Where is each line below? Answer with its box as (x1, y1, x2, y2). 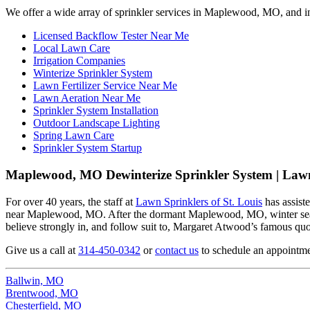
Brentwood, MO (6, 286, 78, 299)
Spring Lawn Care (33, 129, 114, 142)
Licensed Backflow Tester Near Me (33, 30, 189, 42)
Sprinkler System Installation (33, 104, 158, 117)
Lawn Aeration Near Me (33, 92, 140, 104)
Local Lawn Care (33, 42, 110, 55)
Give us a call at (6, 244, 78, 256)
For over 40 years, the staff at (6, 195, 136, 208)
